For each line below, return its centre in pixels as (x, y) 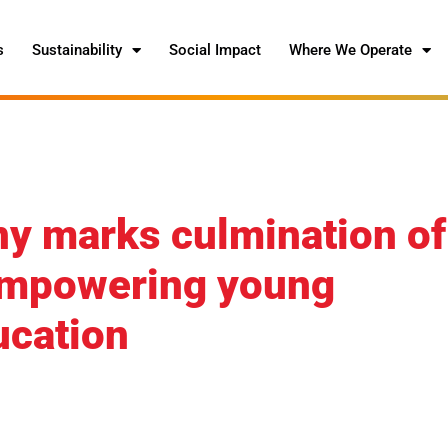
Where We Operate (351, 50)
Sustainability (77, 50)
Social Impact (215, 50)
